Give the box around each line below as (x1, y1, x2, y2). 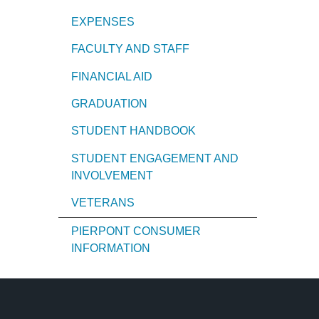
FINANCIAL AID (71, 70, 152, 83)
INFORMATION (71, 241, 150, 254)
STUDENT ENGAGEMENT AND (71, 152, 239, 164)
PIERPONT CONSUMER (71, 224, 201, 237)
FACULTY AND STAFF (71, 43, 189, 56)
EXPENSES (71, 15, 135, 28)
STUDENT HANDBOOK (71, 125, 196, 137)
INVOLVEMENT (71, 169, 153, 182)
